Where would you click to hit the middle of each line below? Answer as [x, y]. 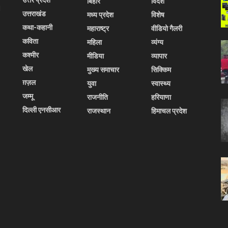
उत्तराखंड [34, 13]
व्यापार [159, 56]
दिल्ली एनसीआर [41, 110]
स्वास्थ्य [161, 83]
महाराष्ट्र [98, 28]
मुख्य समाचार [103, 69]
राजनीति [97, 97]
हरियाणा [161, 97]
